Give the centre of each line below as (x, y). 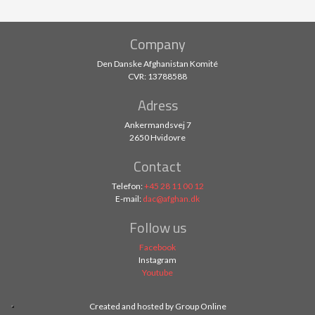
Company (157, 44)
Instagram (157, 259)
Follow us (157, 227)
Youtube (157, 272)
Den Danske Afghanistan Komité (157, 63)
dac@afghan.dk (171, 198)
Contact (157, 166)
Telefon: (128, 186)
